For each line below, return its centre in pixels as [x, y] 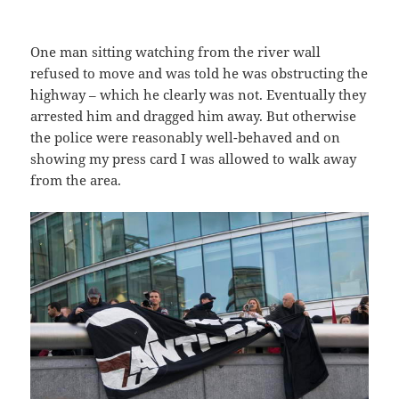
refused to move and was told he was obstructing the [199, 73]
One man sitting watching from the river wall [176, 51]
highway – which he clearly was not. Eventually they [199, 94]
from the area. [76, 179]
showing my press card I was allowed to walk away [194, 158]
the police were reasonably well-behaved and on [186, 137]
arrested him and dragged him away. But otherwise [194, 115]
